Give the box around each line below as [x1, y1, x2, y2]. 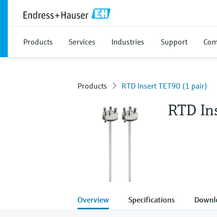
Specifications [128, 194, 175, 204]
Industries [111, 37, 144, 46]
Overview [77, 194, 109, 204]
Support [161, 37, 187, 46]
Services [69, 37, 95, 46]
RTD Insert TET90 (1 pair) [122, 81, 207, 91]
